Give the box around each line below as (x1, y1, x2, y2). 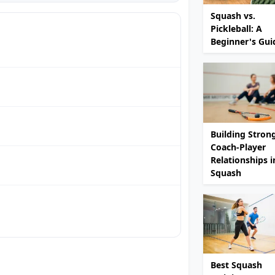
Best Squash (211, 258, 262, 271)
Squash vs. (211, 10, 255, 22)
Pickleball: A (211, 23, 262, 35)
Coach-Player (211, 141, 266, 153)
